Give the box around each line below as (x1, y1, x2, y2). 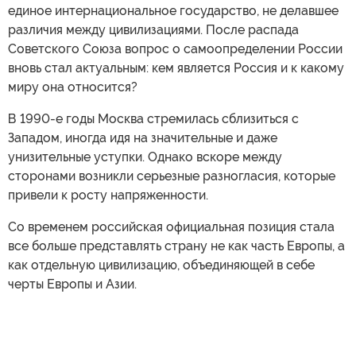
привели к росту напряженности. (8, 187, 208, 203)
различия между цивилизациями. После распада (8, 21, 299, 37)
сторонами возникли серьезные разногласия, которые (8, 168, 335, 184)
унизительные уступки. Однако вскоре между (8, 149, 282, 164)
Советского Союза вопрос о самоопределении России (8, 41, 342, 56)
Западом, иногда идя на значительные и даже (8, 130, 277, 145)
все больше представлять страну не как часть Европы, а (8, 238, 345, 253)
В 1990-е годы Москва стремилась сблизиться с (8, 110, 299, 126)
